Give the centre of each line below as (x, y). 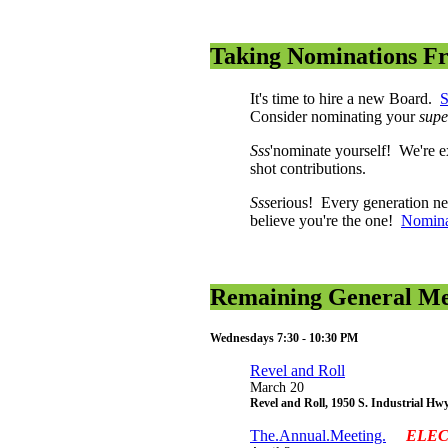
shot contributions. (308, 168)
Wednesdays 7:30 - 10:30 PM (284, 337)
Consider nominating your (334, 116)
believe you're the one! (325, 220)
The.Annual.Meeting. (318, 435)
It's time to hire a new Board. (345, 98)
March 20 (277, 387)
